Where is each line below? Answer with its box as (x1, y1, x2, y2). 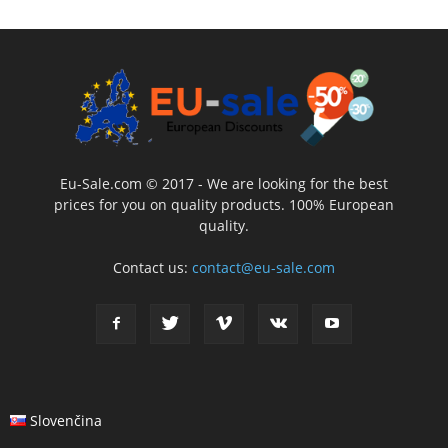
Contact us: (112, 258, 192, 278)
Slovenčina (30, 411, 103, 431)
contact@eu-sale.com (191, 258, 335, 278)
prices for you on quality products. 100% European (53, 195, 394, 215)
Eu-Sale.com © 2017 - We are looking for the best (59, 174, 388, 194)
